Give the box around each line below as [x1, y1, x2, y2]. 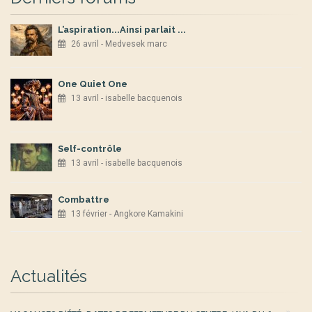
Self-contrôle [58, 143, 122, 154]
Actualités [10, 266, 87, 286]
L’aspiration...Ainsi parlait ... [58, 24, 186, 35]
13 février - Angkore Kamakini [71, 209, 183, 219]
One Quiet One [58, 79, 127, 89]
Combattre [58, 194, 109, 205]
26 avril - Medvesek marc [71, 39, 167, 49]
